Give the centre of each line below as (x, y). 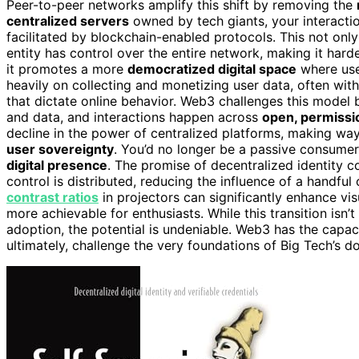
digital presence (57, 165)
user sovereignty (60, 149)
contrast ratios (52, 198)
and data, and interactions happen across (134, 117)
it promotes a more (67, 69)
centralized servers (68, 21)
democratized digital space (212, 69)
